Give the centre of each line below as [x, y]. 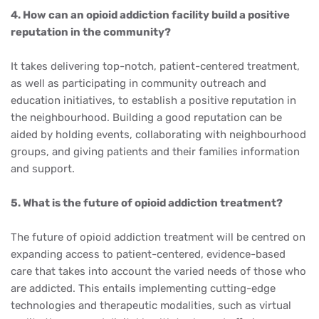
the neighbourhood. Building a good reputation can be [146, 117]
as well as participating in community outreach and [138, 83]
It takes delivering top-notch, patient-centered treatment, [155, 66]
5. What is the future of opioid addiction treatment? [148, 203]
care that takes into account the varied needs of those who [158, 271]
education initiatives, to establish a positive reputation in [153, 100]
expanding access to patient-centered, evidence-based [148, 254]
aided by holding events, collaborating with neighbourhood [158, 135]
